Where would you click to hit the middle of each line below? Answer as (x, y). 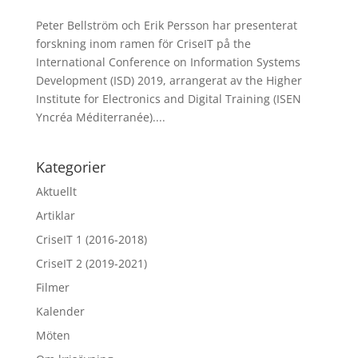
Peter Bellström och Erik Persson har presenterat (166, 25)
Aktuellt (56, 191)
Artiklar (55, 215)
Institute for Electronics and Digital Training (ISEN (168, 99)
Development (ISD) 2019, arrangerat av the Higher (169, 80)
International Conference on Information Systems (168, 62)
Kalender (60, 311)
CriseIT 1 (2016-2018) (91, 239)
